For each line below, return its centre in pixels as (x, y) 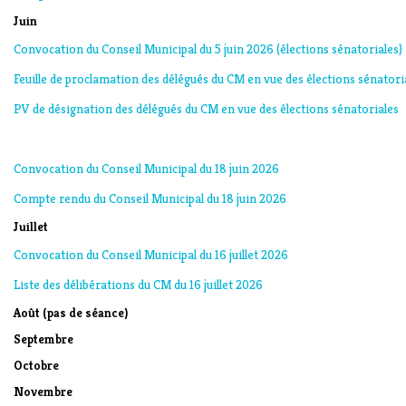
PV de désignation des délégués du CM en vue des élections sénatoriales (206, 109)
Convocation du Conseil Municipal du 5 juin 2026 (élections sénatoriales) (208, 49)
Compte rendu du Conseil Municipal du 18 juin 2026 (150, 198)
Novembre (43, 391)
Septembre (43, 339)
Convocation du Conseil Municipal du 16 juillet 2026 (151, 255)
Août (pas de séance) (71, 313)
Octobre (36, 365)
